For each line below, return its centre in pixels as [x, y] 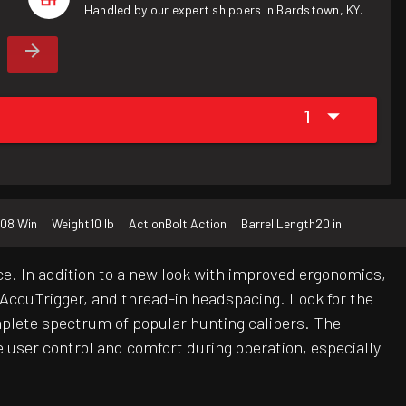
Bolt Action [196, 224]
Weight [71, 224]
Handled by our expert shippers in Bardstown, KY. [223, 10]
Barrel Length [278, 224]
